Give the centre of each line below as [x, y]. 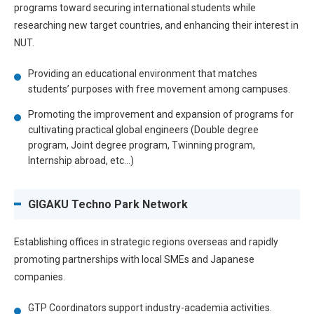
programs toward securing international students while [135, 7]
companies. [40, 277]
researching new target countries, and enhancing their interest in [156, 25]
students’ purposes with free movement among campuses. [159, 89]
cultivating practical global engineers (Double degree [143, 129]
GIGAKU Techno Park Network [108, 204]
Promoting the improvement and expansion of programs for [161, 114]
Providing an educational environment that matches [143, 73]
